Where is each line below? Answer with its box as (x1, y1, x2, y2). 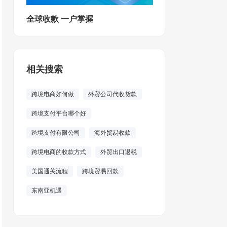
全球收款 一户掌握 (26, 15, 93, 23)
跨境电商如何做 (31, 91, 74, 98)
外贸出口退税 (100, 148, 137, 156)
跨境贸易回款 (82, 168, 119, 175)
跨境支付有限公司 (31, 129, 80, 136)
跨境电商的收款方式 (31, 148, 86, 156)
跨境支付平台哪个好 (31, 110, 86, 117)
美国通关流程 (31, 168, 68, 175)
